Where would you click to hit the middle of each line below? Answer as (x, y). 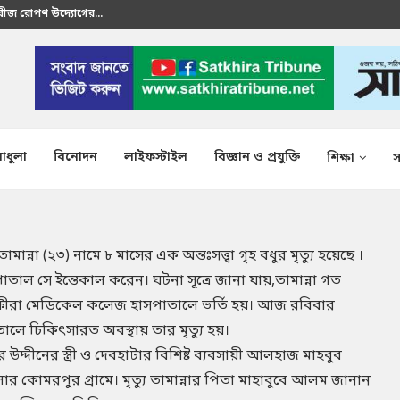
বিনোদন (75, 158)
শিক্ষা (341, 158)
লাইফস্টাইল (156, 158)
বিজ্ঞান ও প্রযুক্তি (257, 158)
